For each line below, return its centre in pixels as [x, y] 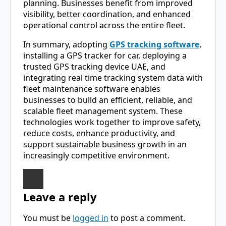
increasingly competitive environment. [96, 156]
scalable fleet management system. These [103, 111]
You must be [48, 218]
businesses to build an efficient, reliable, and [108, 100]
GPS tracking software [154, 45]
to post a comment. [147, 218]
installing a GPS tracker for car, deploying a [105, 56]
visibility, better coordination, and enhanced [107, 14]
